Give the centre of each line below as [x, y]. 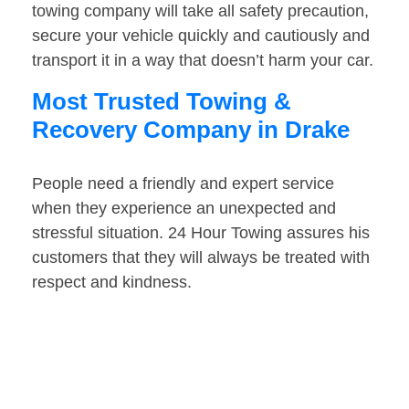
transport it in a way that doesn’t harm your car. [203, 61]
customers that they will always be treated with [201, 258]
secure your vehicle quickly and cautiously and [201, 36]
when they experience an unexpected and [184, 209]
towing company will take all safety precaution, [200, 11]
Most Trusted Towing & [162, 102]
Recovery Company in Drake [191, 130]
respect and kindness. [112, 283]
